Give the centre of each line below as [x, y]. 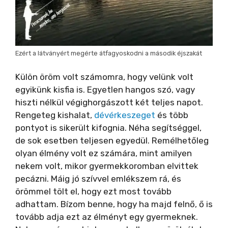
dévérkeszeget [125, 115]
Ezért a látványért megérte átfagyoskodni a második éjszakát [109, 53]
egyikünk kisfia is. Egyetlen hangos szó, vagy [105, 90]
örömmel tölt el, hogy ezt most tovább [93, 191]
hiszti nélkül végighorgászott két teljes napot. [109, 102]
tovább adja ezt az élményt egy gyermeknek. [107, 217]
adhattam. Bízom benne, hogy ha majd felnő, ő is [114, 204]
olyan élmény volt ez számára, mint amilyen [104, 153]
